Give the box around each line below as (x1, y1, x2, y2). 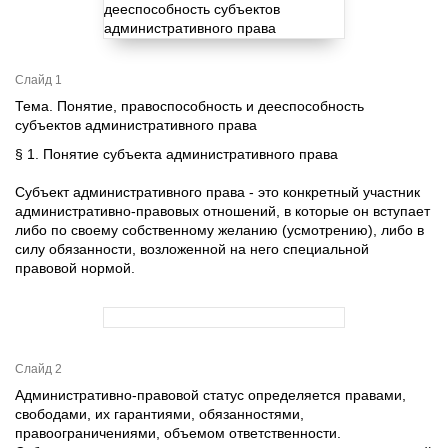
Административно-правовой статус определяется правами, (15, 387, 406, 403)
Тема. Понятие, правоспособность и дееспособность (15, 98, 364, 114)
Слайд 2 (15, 362, 62, 376)
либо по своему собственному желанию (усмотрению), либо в (15, 222, 424, 238)
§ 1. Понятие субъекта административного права (15, 146, 338, 162)
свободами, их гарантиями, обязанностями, (15, 406, 304, 422)
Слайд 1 (15, 73, 62, 87)
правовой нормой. (15, 260, 135, 276)
